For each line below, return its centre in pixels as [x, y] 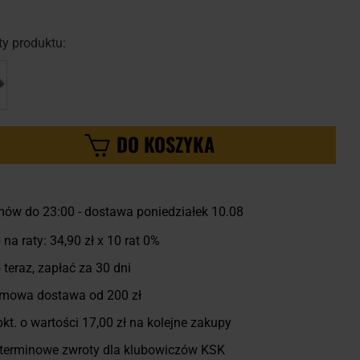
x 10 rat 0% [127, 241]
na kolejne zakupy [178, 323]
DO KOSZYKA [166, 144]
